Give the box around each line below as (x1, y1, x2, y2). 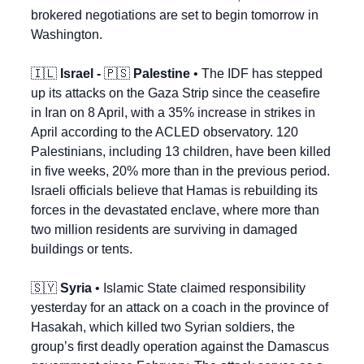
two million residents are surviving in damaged (31, 223, 297, 237)
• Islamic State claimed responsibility (92, 281, 305, 296)
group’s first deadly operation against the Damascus (31, 340, 329, 354)
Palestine (130, 67, 190, 81)
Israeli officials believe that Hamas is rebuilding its (31, 184, 318, 198)
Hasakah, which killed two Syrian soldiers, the (31, 320, 295, 335)
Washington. (31, 28, 102, 42)
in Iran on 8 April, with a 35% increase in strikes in (31, 106, 315, 120)
